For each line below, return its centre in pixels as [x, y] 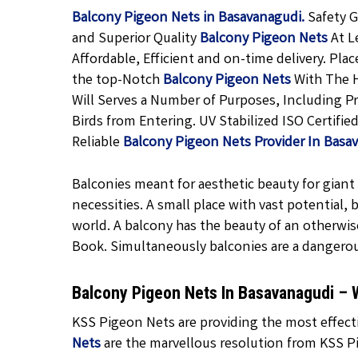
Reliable [98, 143]
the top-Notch [118, 81]
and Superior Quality [136, 39]
